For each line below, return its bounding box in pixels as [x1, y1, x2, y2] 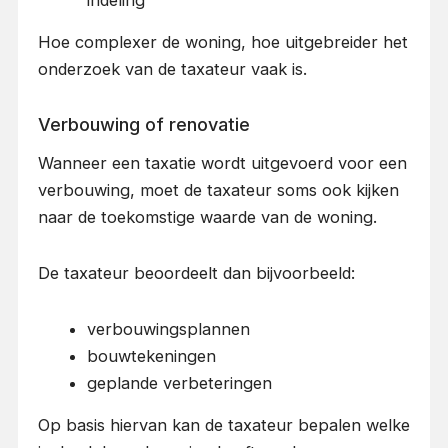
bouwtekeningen [87, 345, 217, 366]
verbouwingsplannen [87, 318, 251, 339]
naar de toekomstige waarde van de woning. [37, 207, 377, 228]
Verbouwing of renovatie [37, 113, 250, 135]
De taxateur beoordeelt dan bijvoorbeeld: [37, 262, 355, 283]
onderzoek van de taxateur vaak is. [37, 58, 307, 79]
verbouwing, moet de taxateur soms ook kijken [37, 180, 399, 201]
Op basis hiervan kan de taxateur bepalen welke [37, 414, 410, 435]
